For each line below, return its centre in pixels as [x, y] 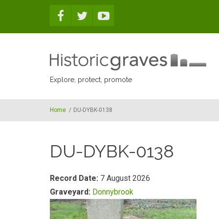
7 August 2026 [125, 178]
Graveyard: [71, 192]
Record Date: [75, 178]
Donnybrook [113, 192]
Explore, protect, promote [91, 80]
